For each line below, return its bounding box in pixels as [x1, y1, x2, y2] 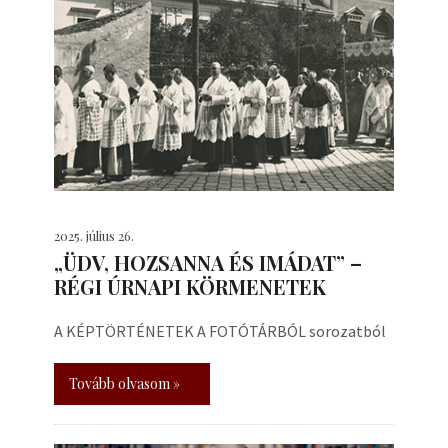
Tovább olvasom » [69, 374, 180, 393]
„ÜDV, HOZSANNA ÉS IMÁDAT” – [54, 249, 362, 276]
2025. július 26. [54, 227, 134, 244]
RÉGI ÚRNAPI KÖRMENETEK [54, 273, 326, 300]
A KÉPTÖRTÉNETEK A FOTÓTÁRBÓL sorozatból [54, 321, 386, 341]
